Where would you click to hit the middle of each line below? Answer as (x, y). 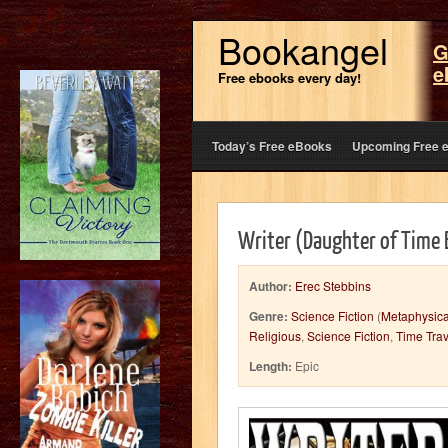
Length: (270, 366)
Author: (270, 286)
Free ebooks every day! (289, 77)
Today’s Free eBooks (272, 146)
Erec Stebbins (333, 285)
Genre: (268, 316)
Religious (275, 335)
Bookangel (303, 49)
